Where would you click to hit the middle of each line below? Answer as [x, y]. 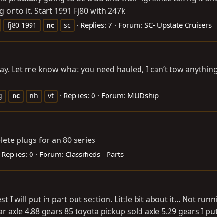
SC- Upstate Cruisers [178, 25]
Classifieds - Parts [94, 154]
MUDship [143, 96]
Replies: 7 [96, 25]
